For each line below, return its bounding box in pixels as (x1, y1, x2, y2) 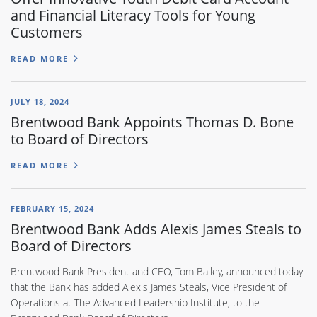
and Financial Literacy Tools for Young (11, 4, 255, 25)
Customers (11, 21, 83, 42)
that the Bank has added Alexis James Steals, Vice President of (11, 280, 287, 294)
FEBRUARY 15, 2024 (11, 203, 94, 214)
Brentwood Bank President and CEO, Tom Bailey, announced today (11, 265, 303, 279)
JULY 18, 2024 (11, 96, 69, 107)
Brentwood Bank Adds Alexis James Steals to (11, 219, 301, 239)
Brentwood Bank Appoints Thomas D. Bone (11, 111, 294, 132)
